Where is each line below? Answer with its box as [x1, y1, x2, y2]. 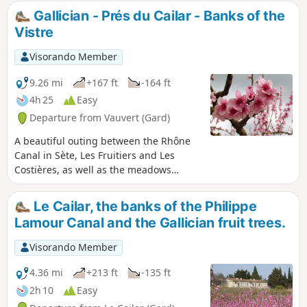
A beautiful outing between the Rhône [14, 134, 191, 147]
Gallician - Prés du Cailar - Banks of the [30, 8, 285, 25]
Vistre [14, 24, 53, 41]
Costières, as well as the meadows [14, 163, 171, 176]
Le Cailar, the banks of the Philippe [30, 198, 257, 214]
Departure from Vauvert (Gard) [29, 111, 170, 125]
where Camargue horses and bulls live [14, 177, 192, 191]
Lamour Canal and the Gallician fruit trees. [14, 214, 286, 231]
